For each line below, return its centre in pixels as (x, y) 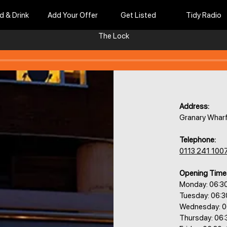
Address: (194, 106)
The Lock (113, 36)
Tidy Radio (203, 15)
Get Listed (138, 15)
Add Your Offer (73, 15)
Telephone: (198, 140)
